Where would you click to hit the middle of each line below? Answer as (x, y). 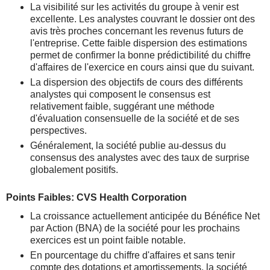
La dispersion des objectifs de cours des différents (137, 82)
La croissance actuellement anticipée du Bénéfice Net (145, 216)
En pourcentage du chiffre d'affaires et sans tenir (133, 255)
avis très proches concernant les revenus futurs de (137, 31)
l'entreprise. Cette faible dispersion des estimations (139, 43)
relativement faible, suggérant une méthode (122, 106)
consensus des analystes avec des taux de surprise (140, 158)
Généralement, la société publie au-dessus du (128, 146)
